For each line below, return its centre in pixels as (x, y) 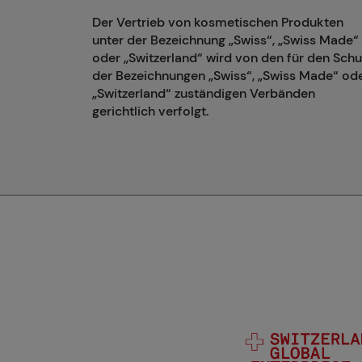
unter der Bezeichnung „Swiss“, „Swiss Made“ (225, 40)
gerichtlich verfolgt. (150, 112)
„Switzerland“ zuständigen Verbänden (204, 94)
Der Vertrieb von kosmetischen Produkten (218, 23)
